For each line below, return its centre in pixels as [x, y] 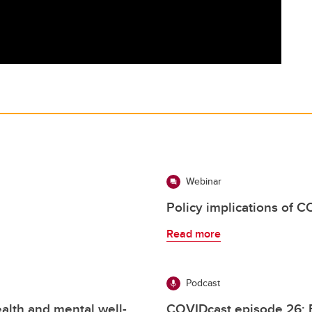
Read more [194, 233]
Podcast [203, 282]
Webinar [204, 181]
